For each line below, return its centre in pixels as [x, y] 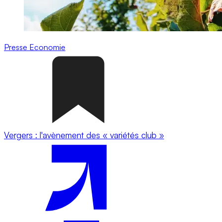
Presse [17, 47]
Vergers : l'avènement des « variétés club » [84, 135]
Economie [47, 47]
